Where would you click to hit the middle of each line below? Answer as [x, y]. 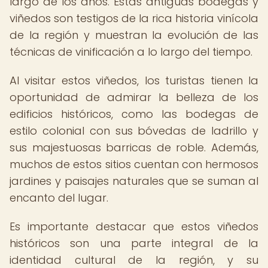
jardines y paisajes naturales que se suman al [134, 181]
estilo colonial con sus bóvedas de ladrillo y [134, 131]
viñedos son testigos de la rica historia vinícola [134, 18]
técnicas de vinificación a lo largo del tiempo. [131, 52]
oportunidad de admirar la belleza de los [134, 97]
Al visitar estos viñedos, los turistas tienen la [134, 80]
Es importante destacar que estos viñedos [134, 226]
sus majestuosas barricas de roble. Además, [134, 147]
